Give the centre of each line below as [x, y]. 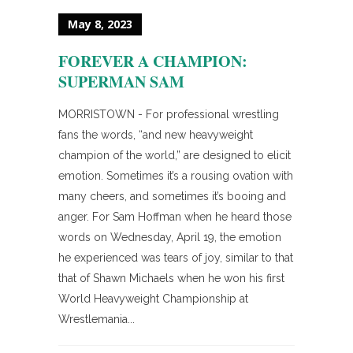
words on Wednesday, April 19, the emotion [170, 237]
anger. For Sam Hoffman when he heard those [175, 216]
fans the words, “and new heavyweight [156, 134]
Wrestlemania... [97, 319]
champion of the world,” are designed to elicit [175, 155]
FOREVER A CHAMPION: [153, 61]
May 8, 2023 [100, 24]
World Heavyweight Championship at [153, 298]
